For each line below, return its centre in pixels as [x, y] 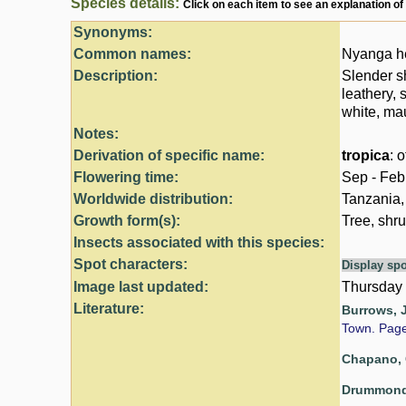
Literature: [109, 309]
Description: [116, 76]
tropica [366, 156]
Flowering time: [126, 178]
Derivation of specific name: [169, 156]
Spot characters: [130, 265]
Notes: [96, 134]
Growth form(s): [127, 221]
